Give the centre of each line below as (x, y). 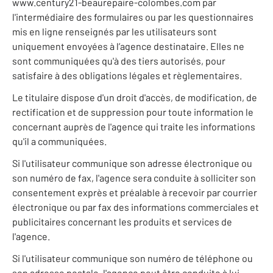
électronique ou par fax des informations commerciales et (136, 207)
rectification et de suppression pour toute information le (133, 112)
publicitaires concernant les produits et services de (122, 222)
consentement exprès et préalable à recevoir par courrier (135, 193)
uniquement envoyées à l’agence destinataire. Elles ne (128, 46)
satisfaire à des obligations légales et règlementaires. (127, 76)
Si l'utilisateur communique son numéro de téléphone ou (133, 258)
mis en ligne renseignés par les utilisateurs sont (115, 32)
